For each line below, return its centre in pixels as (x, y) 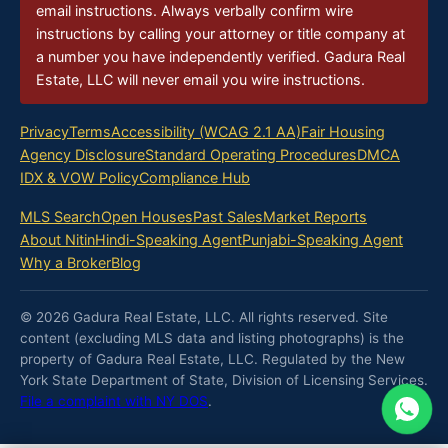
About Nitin (57, 240)
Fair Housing (343, 132)
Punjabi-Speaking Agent (322, 240)
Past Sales (228, 217)
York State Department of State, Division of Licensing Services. (224, 380)
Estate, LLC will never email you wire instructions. (200, 79)
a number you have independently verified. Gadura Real (220, 56)
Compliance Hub (194, 178)
